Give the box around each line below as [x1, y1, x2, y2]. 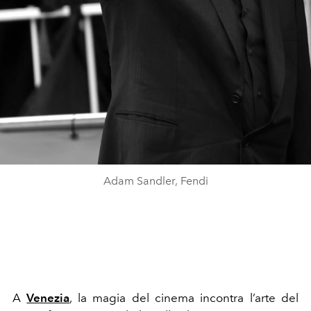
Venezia [26, 290, 70, 305]
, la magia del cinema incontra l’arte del [69, 290, 299, 305]
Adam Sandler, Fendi [103, 174, 208, 187]
